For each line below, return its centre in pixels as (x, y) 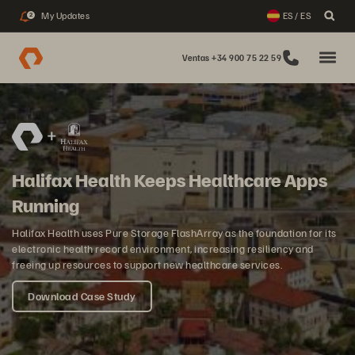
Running (46, 204)
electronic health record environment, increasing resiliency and (163, 248)
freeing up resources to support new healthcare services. (147, 264)
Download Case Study (82, 296)
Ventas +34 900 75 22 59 (231, 57)
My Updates (65, 15)
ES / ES (296, 15)
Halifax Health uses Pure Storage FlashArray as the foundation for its (174, 233)
